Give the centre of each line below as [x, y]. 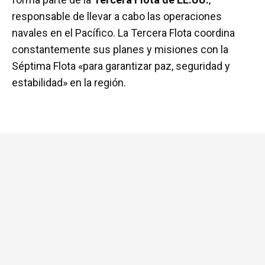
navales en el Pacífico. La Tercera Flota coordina [123, 33]
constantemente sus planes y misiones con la [120, 49]
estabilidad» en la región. [69, 83]
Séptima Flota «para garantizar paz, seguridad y [121, 66]
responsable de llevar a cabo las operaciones [117, 16]
